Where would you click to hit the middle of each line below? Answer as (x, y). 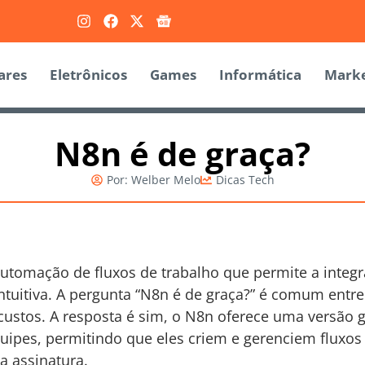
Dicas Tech (245, 180)
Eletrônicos (88, 75)
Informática (260, 75)
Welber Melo (164, 180)
